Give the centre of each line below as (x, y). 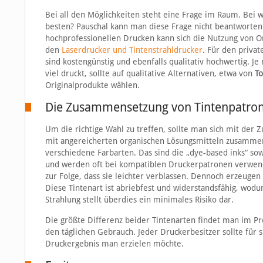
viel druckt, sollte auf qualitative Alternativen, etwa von (150, 74)
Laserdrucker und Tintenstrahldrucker (132, 50)
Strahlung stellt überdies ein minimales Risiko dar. (139, 200)
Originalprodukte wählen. (92, 85)
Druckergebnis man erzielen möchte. (114, 244)
